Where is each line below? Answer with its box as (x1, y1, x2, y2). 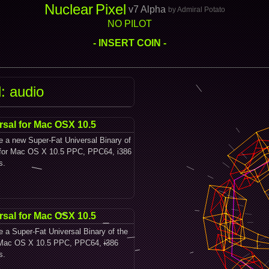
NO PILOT (107, 19, 152, 29)
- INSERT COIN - (93, 38, 166, 48)
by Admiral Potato (168, 5, 225, 14)
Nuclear (44, 1, 93, 17)
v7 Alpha (128, 4, 166, 14)
